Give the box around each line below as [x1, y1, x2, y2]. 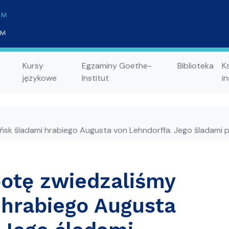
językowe [22, 72, 57, 83]
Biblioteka [177, 60, 214, 71]
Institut [81, 72, 109, 83]
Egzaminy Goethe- [81, 60, 152, 71]
